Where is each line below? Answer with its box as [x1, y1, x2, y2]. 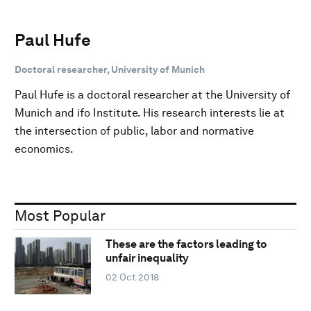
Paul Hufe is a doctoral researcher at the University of [15, 87, 290, 101]
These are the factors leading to [105, 237, 267, 251]
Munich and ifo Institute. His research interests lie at [15, 106, 285, 119]
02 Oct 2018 [105, 271, 159, 283]
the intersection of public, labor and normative [15, 124, 254, 137]
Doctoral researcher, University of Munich [15, 63, 205, 75]
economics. [15, 142, 74, 155]
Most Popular [15, 206, 106, 224]
